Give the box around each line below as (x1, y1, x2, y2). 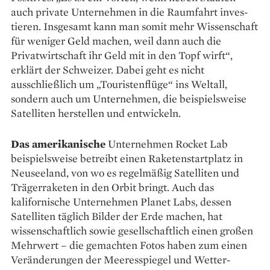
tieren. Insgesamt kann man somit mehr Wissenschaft (11, 19, 258, 33)
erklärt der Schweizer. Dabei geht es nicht (11, 62, 204, 77)
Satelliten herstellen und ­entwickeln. (11, 105, 181, 120)
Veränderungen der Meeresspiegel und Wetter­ (11, 252, 231, 266)
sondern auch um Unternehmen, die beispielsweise (11, 91, 246, 105)
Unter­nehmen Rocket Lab (105, 136, 228, 151)
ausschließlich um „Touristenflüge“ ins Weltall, (11, 77, 227, 91)
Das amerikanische (11, 136, 105, 151)
